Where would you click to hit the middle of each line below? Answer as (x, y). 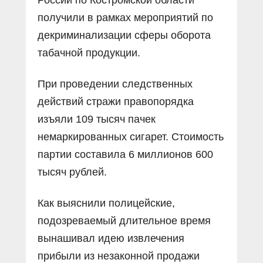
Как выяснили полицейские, (106, 203)
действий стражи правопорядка (116, 101)
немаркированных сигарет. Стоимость (131, 136)
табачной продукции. (89, 53)
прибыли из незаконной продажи (119, 256)
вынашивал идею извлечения (111, 238)
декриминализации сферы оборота (124, 35)
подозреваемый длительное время (124, 220)
